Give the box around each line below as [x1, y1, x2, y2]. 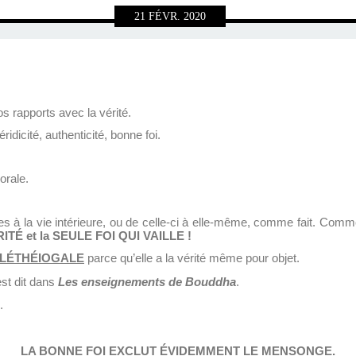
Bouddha [185, 275, 236, 288]
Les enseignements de [58, 275, 182, 288]
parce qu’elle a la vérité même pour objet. [87, 252, 300, 265]
